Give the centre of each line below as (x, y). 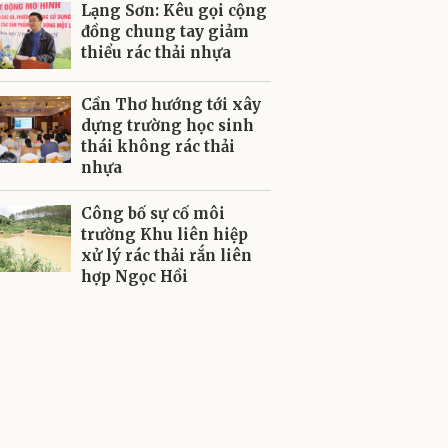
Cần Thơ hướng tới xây (171, 104)
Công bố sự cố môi (153, 213)
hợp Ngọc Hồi (134, 276)
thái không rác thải (158, 146)
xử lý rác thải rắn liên (166, 255)
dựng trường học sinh (167, 125)
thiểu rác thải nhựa (156, 52)
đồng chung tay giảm (165, 31)
